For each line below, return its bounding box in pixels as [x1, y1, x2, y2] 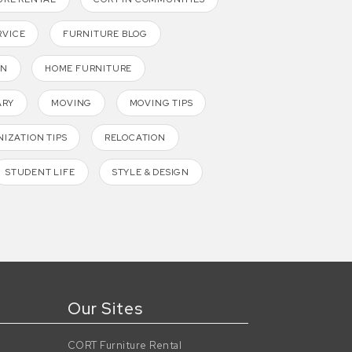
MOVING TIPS [129, 97, 193, 109]
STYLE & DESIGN [112, 167, 190, 178]
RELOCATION [104, 132, 166, 144]
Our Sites [67, 298, 143, 320]
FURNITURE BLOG [62, 28, 148, 40]
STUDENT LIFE [5, 167, 75, 178]
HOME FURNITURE [45, 63, 133, 75]
